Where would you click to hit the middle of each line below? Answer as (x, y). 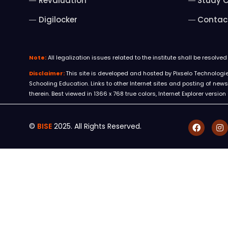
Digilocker (58, 20)
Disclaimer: (47, 74)
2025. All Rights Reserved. (97, 126)
